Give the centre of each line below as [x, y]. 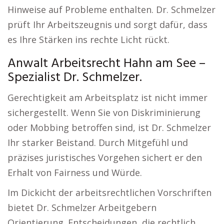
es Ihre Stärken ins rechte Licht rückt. [88, 39]
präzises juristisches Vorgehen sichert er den [105, 157]
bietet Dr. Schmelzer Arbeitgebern [82, 207]
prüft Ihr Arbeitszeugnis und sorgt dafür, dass [107, 24]
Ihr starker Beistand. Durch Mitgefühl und [98, 142]
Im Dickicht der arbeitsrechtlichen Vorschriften [109, 192]
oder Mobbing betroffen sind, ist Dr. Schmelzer [109, 127]
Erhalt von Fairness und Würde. [75, 172]
